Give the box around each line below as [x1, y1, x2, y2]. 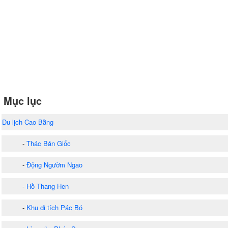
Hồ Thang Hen [26, 181, 69, 191]
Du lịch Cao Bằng [2, 117, 53, 127]
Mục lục [4, 93, 42, 108]
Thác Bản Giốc [26, 138, 71, 148]
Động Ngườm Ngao [26, 159, 82, 169]
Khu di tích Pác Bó [26, 202, 82, 212]
